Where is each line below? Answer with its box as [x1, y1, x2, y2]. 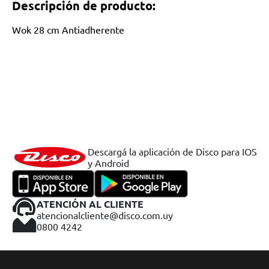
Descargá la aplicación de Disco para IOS [88, 145, 257, 157]
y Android [88, 157, 129, 169]
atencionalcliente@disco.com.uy [37, 208, 173, 221]
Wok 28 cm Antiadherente [12, 23, 124, 35]
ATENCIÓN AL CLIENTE [37, 197, 144, 210]
